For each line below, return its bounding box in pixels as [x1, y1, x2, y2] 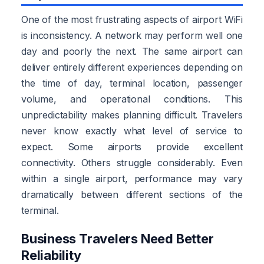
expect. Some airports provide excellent [21, 140, 243, 153]
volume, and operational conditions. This [21, 93, 243, 105]
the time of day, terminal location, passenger [21, 77, 243, 89]
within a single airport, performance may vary [21, 172, 243, 184]
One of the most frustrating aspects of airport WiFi [21, 13, 243, 25]
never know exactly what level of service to [21, 124, 243, 137]
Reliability [21, 247, 81, 263]
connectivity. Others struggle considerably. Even [21, 156, 243, 169]
